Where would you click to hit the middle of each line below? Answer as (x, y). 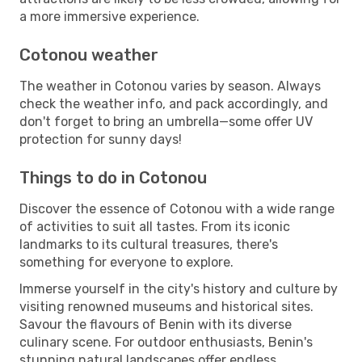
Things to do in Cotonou (113, 177)
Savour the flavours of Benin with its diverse (156, 324)
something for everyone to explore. (126, 262)
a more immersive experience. (109, 16)
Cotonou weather (89, 55)
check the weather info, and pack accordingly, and (174, 103)
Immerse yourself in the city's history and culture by (179, 288)
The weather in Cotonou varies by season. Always (170, 86)
